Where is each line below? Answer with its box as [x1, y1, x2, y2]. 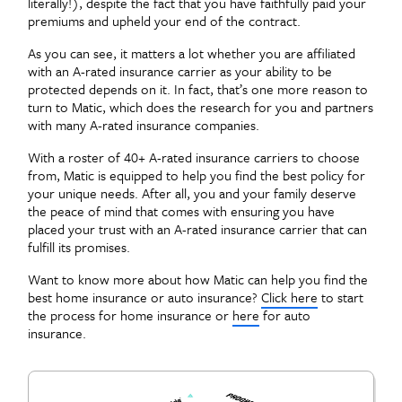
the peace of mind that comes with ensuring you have [28, 200, 335, 221]
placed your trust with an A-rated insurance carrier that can [28, 218, 367, 239]
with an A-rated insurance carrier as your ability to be [28, 60, 332, 81]
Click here [261, 286, 318, 307]
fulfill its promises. [28, 236, 134, 257]
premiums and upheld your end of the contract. [28, 10, 301, 31]
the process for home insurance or [28, 304, 232, 325]
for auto [259, 304, 310, 325]
